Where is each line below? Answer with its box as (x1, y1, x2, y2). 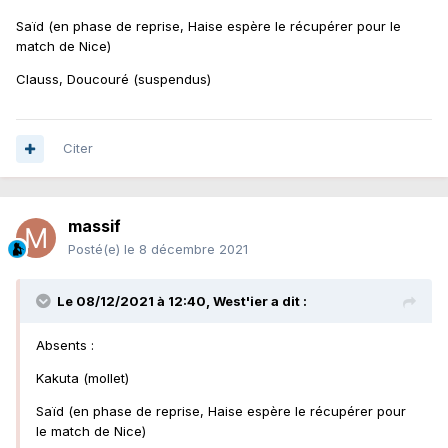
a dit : (268, 293, 307, 310)
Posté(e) (68, 241, 124, 258)
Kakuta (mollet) (36, 370, 129, 387)
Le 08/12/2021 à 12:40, (57, 293, 213, 310)
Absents (36, 337, 91, 354)
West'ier (213, 293, 268, 310)
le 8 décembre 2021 (124, 241, 248, 258)
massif (68, 216, 121, 237)
